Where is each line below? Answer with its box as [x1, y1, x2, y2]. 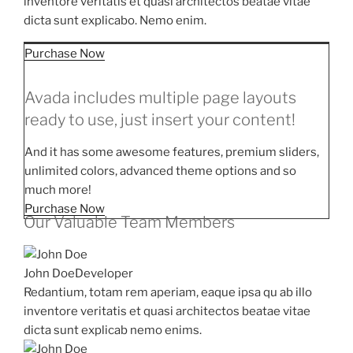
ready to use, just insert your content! [24, 110, 295, 129]
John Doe [24, 266, 75, 281]
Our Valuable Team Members [24, 213, 235, 232]
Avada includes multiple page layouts [24, 88, 296, 107]
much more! [24, 183, 91, 197]
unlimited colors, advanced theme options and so [24, 164, 296, 178]
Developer [75, 266, 133, 281]
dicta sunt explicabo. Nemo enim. [24, 13, 206, 28]
